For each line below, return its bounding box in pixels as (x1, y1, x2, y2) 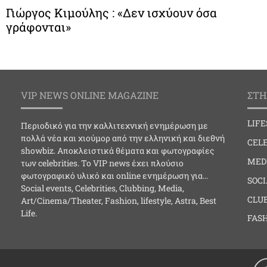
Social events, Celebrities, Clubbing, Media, (21, 182, 184, 194)
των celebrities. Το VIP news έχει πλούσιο (21, 157, 184, 169)
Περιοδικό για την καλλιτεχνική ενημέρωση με (21, 120, 208, 132)
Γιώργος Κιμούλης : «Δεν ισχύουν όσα (6, 5, 217, 21)
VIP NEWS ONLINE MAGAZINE (21, 89, 159, 102)
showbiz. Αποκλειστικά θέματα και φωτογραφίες (21, 145, 214, 157)
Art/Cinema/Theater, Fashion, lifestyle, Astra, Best (21, 195, 216, 207)
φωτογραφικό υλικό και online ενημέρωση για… (21, 170, 208, 182)
